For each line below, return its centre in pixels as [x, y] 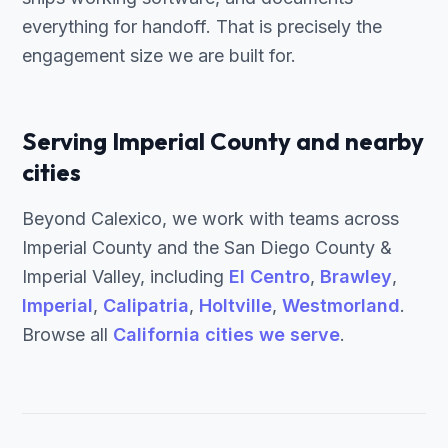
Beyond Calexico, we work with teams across [210, 218]
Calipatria [146, 305]
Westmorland [341, 305]
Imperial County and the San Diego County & [207, 247]
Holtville [235, 305]
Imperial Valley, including [125, 276]
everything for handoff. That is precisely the [202, 26]
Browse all [67, 334]
